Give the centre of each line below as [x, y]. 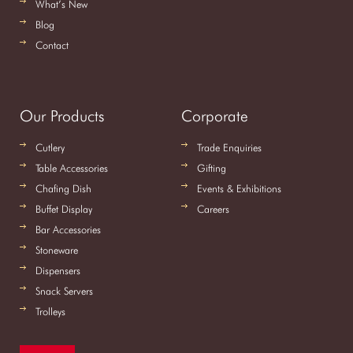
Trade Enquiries [229, 147]
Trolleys [50, 311]
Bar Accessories [68, 229]
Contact [52, 45]
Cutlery [50, 147]
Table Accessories [72, 168]
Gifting [211, 168]
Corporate [214, 116]
